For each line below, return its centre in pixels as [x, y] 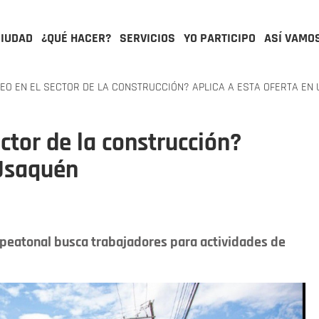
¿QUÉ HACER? [76, 38]
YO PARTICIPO [220, 38]
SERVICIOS [147, 38]
